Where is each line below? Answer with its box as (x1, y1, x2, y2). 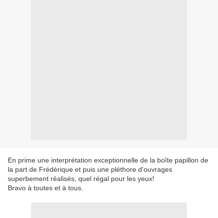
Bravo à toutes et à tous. (8, 184, 83, 192)
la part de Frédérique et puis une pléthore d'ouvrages (8, 165, 172, 174)
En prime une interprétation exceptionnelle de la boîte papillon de (8, 156, 208, 164)
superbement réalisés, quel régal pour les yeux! (8, 175, 154, 183)
